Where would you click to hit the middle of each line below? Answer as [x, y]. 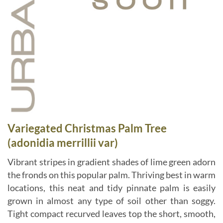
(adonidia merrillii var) [63, 143]
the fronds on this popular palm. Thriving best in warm [111, 175]
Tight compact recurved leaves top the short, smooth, [111, 214]
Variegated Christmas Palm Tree [87, 128]
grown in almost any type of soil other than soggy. [111, 201]
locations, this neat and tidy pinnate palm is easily [111, 188]
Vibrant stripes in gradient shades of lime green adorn [111, 162]
